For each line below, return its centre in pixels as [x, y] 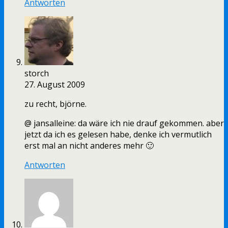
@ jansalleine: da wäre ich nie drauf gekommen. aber [124, 123]
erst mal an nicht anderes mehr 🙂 [89, 146]
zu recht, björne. [55, 104]
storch [37, 74]
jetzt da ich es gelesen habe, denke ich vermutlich [118, 135]
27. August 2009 [55, 85]
